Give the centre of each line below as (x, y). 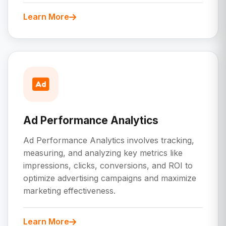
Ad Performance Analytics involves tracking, (109, 140)
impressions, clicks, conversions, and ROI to (108, 166)
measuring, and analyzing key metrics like (103, 153)
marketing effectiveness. (69, 191)
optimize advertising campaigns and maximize (110, 178)
